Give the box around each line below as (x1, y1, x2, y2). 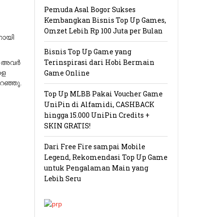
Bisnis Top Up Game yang (44, 47, 131, 57)
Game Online (44, 68, 90, 78)
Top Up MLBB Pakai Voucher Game (44, 89, 163, 99)
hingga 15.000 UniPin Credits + (44, 110, 150, 120)
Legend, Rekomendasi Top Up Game (44, 153, 168, 162)
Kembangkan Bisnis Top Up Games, (44, 15, 166, 25)
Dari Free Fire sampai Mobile (44, 142, 145, 152)
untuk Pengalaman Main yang (44, 163, 148, 173)
